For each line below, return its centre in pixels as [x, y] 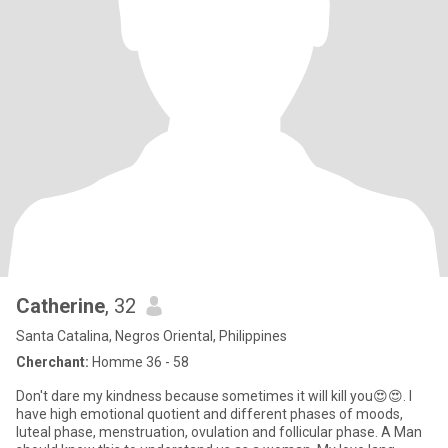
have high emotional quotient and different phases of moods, [209, 414]
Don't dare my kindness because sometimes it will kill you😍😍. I [214, 396]
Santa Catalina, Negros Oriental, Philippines [151, 336]
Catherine [60, 306]
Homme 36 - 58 [139, 362]
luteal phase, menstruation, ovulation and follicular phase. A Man [147, 432]
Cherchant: [52, 362]
